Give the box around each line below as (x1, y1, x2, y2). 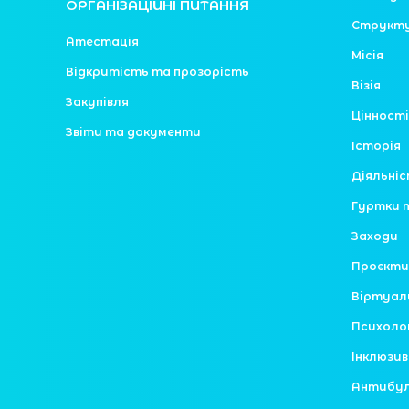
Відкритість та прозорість (66, 64, 249, 79)
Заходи (351, 228, 398, 243)
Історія (351, 138, 401, 152)
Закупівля (66, 94, 129, 109)
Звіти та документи (66, 124, 201, 139)
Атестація (66, 34, 139, 48)
